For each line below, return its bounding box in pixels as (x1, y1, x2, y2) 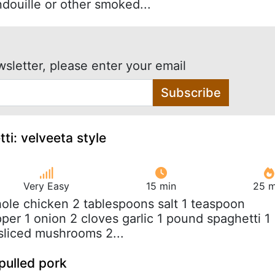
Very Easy (23, 179, 69, 192)
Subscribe (160, 85, 221, 100)
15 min (146, 179, 176, 192)
